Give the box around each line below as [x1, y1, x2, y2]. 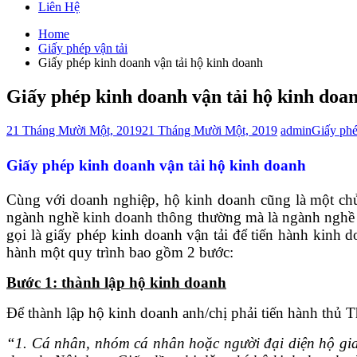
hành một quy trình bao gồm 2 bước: [6, 243, 233, 261]
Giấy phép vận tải [38, 41, 127, 55]
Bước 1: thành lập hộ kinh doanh [6, 273, 226, 291]
